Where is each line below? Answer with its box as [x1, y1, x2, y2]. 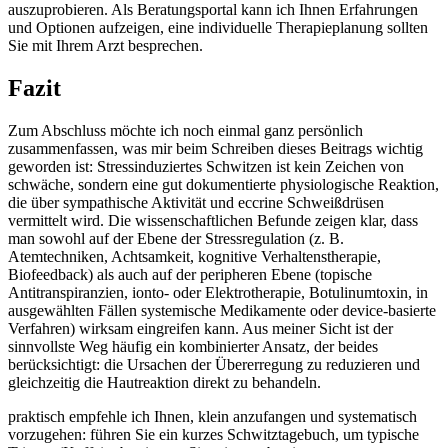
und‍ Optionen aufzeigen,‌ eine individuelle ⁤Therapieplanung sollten [8, 19, 428, 37]
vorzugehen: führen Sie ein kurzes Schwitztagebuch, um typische [8, 426, 419, 444]
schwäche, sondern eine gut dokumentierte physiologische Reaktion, [8, 176, 439, 194]
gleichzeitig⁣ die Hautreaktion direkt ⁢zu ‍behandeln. [8, 374, 321, 392]
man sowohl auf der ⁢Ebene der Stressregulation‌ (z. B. [8, 230, 344, 248]
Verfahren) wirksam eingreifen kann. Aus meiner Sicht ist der [8, 320, 393, 338]
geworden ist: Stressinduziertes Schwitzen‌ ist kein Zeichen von [8, 158, 404, 176]
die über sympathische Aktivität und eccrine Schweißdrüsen [8, 194, 384, 212]
